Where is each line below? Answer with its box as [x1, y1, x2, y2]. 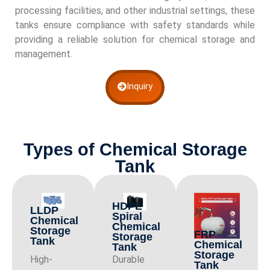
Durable [112, 254, 145, 266]
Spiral [112, 210, 142, 223]
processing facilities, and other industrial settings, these [15, 4, 255, 16]
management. [15, 48, 72, 60]
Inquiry [127, 80, 152, 92]
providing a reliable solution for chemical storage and [15, 33, 255, 45]
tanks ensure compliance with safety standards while [15, 19, 255, 31]
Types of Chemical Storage [23, 139, 247, 159]
